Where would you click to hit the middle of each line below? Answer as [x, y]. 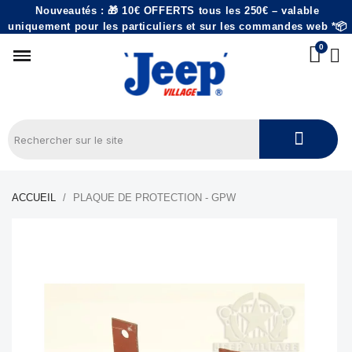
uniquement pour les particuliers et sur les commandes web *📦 [177, 26]
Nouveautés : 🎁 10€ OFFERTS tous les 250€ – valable [178, 11]
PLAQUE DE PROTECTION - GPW [154, 198]
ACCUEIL [34, 198]
